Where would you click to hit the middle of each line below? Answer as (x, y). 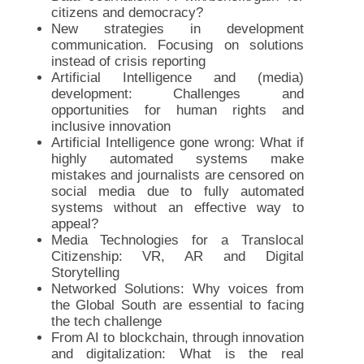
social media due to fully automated (178, 191)
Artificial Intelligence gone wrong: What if (178, 142)
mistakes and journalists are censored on (178, 175)
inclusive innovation (110, 126)
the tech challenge (106, 321)
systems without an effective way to (178, 207)
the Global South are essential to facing (178, 305)
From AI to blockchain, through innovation (178, 337)
